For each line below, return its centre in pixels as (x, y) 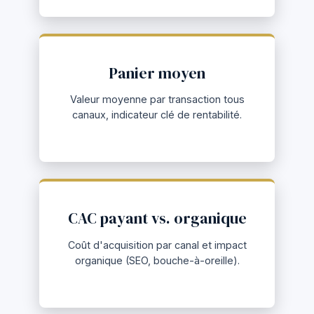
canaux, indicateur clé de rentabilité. (157, 115)
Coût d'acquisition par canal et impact (157, 245)
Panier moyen (157, 73)
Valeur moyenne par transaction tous (157, 100)
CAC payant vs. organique (157, 219)
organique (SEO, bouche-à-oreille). (157, 260)
